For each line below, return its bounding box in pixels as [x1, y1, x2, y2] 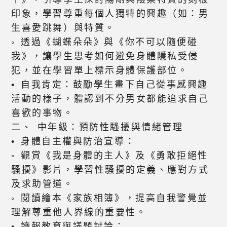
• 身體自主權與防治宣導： [11, 136, 136, 147]
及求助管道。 [11, 179, 74, 190]
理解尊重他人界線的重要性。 [11, 207, 147, 218]
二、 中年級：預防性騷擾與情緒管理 [11, 122, 183, 133]
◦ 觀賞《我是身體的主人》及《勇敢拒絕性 [11, 150, 208, 161]
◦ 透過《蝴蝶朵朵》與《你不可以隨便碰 [11, 37, 198, 48]
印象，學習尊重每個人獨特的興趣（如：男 [11, 9, 209, 19]
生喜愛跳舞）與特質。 [11, 23, 116, 33]
